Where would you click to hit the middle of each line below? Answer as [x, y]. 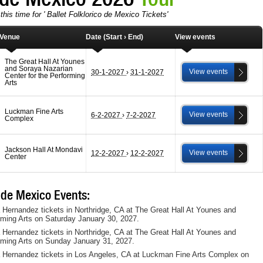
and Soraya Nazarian [39, 68]
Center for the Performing [45, 75]
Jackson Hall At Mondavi [44, 149]
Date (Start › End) [114, 37]
